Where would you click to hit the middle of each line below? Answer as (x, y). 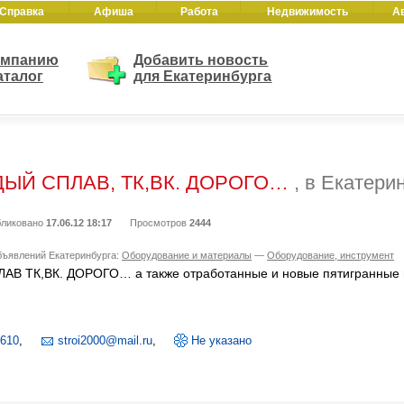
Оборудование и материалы (187, 255)
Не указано (221, 340)
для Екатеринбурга (203, 76)
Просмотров (160, 223)
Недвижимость (308, 12)
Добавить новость (201, 60)
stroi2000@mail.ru (105, 340)
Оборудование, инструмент (331, 255)
